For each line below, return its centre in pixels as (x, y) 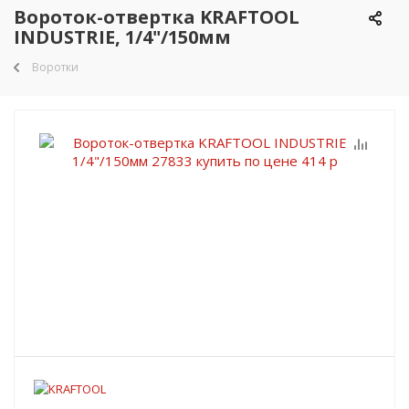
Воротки (55, 67)
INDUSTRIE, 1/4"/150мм (122, 37)
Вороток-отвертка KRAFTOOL (157, 17)
